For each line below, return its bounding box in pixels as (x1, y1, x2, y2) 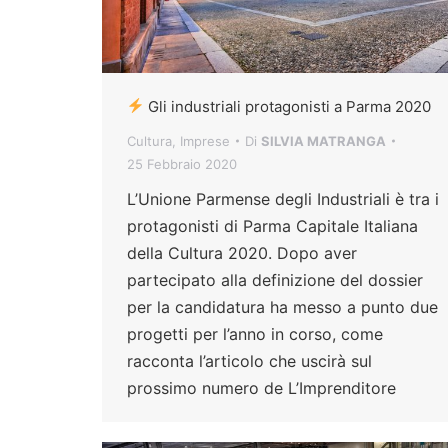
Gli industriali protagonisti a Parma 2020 (144, 96, 432, 116)
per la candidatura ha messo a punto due (127, 296, 438, 317)
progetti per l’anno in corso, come (127, 323, 383, 344)
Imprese (180, 132, 230, 149)
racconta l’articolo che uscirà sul (127, 350, 372, 371)
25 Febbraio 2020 (127, 155, 237, 172)
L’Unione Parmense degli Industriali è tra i (127, 188, 439, 209)
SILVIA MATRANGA (261, 132, 386, 149)
